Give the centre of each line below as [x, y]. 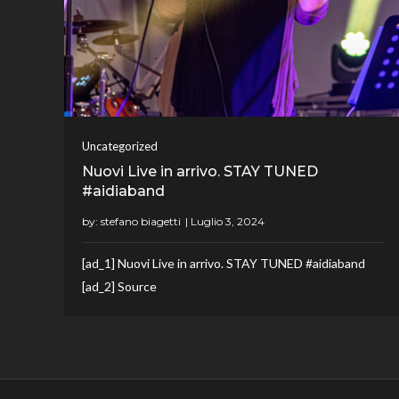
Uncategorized [120, 146]
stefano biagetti [141, 221]
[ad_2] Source [119, 286]
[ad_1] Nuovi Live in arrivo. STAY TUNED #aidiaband [224, 263]
